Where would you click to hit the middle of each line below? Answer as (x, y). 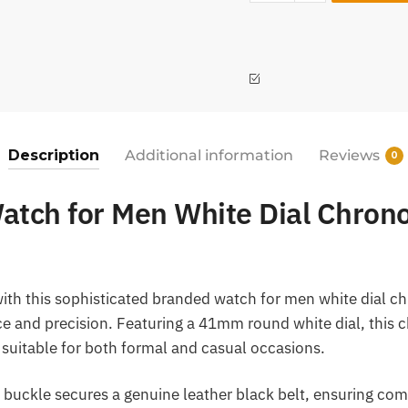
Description (54, 155)
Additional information (209, 155)
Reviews (349, 155)
